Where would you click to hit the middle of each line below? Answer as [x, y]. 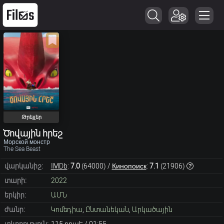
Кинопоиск [129, 166]
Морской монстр [27, 142]
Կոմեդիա [66, 210]
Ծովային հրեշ [33, 133]
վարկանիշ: [23, 166]
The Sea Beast [22, 149]
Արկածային [152, 210]
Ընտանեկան [107, 210]
